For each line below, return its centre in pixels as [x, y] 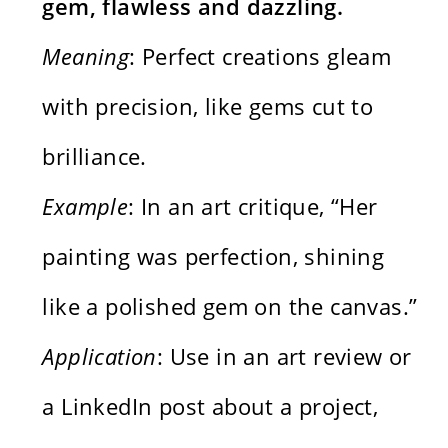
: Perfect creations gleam [260, 55]
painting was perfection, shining [213, 255]
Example [85, 205]
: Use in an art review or [284, 355]
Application [99, 355]
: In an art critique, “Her [253, 205]
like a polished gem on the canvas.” [230, 305]
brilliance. [94, 155]
